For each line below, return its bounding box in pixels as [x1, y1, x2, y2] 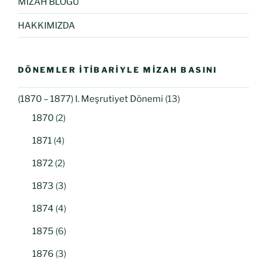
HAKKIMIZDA [18, 20, 75, 31]
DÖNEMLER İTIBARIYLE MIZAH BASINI [18, 65, 218, 74]
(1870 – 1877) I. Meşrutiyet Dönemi [18, 94, 163, 104]
